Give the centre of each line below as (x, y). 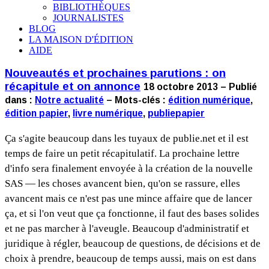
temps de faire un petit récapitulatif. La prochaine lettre (122, 154)
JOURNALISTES (88, 17)
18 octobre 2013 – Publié (200, 87)
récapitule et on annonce (73, 86)
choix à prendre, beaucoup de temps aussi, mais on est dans (131, 259)
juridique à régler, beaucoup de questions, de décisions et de (133, 244)
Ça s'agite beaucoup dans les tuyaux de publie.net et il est (127, 139)
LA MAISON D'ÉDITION (81, 39)
